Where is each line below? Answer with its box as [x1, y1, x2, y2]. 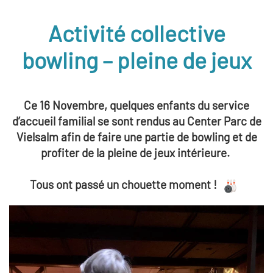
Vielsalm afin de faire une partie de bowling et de [16, 130, 257, 144]
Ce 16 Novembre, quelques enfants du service [24, 98, 249, 112]
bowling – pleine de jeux [21, 46, 252, 73]
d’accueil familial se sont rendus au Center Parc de [12, 114, 261, 128]
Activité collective [48, 19, 225, 46]
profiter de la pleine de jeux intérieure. [41, 146, 232, 160]
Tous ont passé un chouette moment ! [29, 177, 217, 191]
